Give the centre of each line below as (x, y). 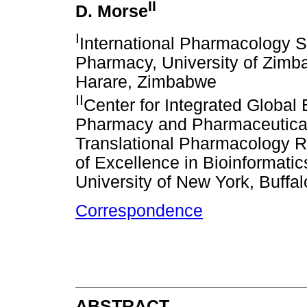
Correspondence (139, 210)
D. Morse (112, 11)
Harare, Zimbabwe (146, 82)
